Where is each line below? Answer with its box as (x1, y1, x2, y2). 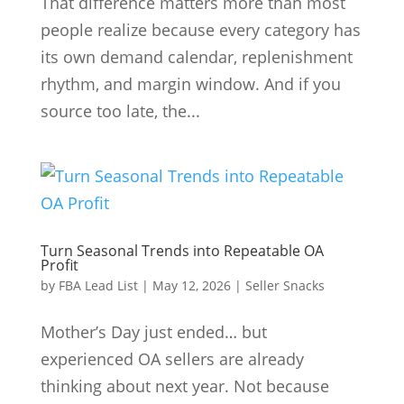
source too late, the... (40, 100, 200, 123)
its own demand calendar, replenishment (40, 46, 353, 69)
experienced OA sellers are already (40, 348, 304, 371)
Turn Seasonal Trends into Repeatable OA (40, 241, 324, 262)
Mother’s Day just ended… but (40, 321, 267, 344)
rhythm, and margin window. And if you (40, 73, 341, 96)
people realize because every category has (40, 19, 361, 41)
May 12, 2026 (151, 277, 231, 295)
